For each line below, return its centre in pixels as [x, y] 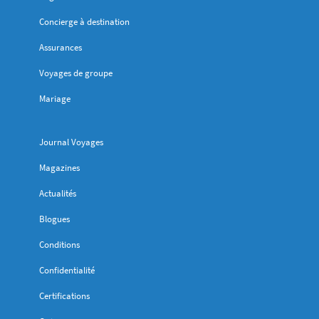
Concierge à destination [84, 22]
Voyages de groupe [76, 73]
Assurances [61, 48]
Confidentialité [67, 271]
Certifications [64, 296]
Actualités [58, 194]
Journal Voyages [71, 142]
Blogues [54, 219]
